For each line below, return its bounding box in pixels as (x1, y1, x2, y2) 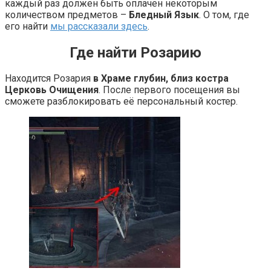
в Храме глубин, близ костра (93, 73, 229, 85)
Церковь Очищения (5, 84, 99, 96)
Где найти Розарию (70, 44, 201, 61)
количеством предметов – (5, 8, 129, 21)
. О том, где (199, 8, 249, 21)
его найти (5, 20, 50, 32)
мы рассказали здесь (50, 20, 148, 32)
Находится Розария (5, 73, 93, 85)
